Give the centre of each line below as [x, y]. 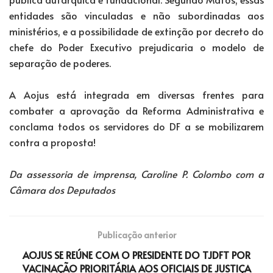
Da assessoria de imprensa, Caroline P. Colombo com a [136, 173]
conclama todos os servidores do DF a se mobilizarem [136, 126]
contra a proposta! [52, 142]
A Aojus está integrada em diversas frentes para [136, 94]
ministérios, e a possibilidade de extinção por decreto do [136, 31]
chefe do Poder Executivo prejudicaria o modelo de [136, 47]
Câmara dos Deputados [62, 189]
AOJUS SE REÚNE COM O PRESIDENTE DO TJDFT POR [136, 254]
